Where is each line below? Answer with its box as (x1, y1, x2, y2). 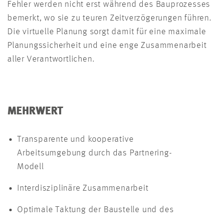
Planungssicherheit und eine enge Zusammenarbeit (7, 41, 207, 50)
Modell (17, 162, 49, 172)
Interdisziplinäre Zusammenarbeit (17, 184, 155, 193)
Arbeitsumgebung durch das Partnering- (17, 149, 172, 158)
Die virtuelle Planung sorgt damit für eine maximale (7, 27, 206, 37)
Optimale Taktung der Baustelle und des (17, 205, 174, 215)
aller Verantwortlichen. (7, 55, 95, 64)
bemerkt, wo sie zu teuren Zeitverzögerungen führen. (7, 14, 212, 23)
